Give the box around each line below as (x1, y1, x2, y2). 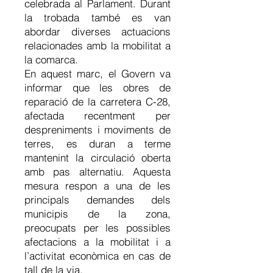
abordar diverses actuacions (24, 25, 171, 38)
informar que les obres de (24, 81, 171, 94)
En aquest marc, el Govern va (24, 67, 171, 80)
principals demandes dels (24, 193, 171, 206)
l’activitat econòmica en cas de (24, 249, 171, 262)
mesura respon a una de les (24, 179, 171, 192)
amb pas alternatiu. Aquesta (24, 165, 171, 178)
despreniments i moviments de (24, 123, 171, 136)
